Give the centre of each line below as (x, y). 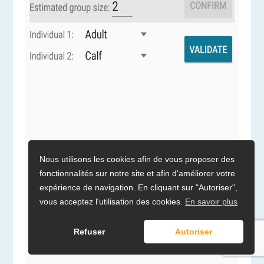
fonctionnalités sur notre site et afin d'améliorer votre (138, 173)
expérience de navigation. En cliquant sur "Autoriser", (139, 187)
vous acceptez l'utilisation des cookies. (113, 201)
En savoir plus (212, 201)
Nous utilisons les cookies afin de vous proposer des (137, 159)
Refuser (90, 232)
